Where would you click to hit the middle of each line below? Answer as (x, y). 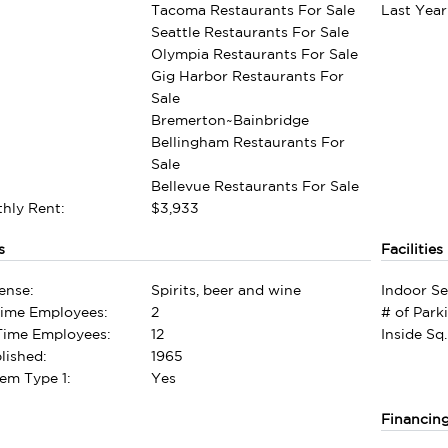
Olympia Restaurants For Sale (255, 53)
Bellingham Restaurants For (248, 141)
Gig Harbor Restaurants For (248, 75)
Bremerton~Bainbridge (230, 119)
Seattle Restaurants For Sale (250, 31)
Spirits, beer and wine (226, 290)
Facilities (411, 248)
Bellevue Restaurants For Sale (255, 185)
